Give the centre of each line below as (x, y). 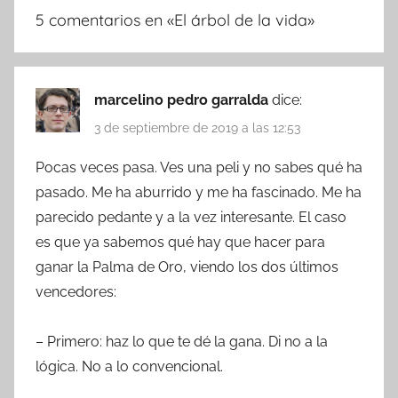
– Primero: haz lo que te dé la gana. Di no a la (182, 341)
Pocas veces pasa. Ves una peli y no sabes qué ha (199, 167)
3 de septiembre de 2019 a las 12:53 (197, 127)
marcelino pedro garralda (183, 100)
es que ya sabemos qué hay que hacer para (180, 242)
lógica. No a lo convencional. (129, 366)
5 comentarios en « (105, 20)
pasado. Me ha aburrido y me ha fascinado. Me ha (199, 192)
